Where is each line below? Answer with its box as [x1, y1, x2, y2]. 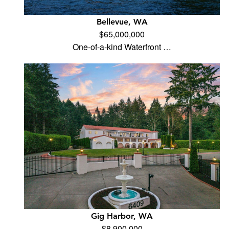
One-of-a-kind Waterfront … [73, 41, 172, 53]
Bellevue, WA [96, 17, 148, 27]
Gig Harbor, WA [91, 211, 153, 221]
